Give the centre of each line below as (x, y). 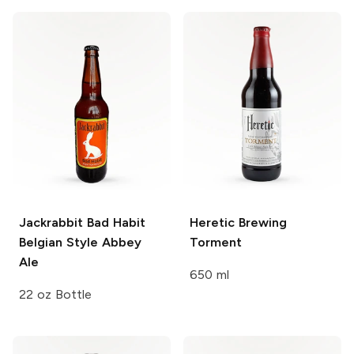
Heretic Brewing (238, 223)
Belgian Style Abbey (80, 243)
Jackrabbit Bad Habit (82, 223)
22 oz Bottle (55, 295)
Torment (216, 243)
